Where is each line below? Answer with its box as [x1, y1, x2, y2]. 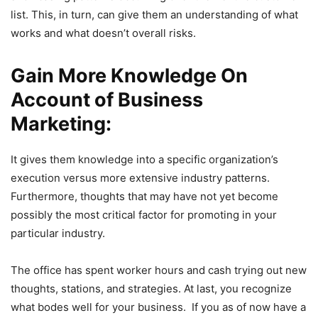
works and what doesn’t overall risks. [11, 26, 196, 40]
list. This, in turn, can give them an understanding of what [11, 7, 298, 21]
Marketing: [11, 111, 111, 136]
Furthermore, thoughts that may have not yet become [11, 189, 278, 203]
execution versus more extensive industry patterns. [11, 170, 270, 185]
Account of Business [11, 87, 203, 111]
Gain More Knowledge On [11, 63, 248, 87]
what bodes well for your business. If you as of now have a [11, 300, 306, 314]
